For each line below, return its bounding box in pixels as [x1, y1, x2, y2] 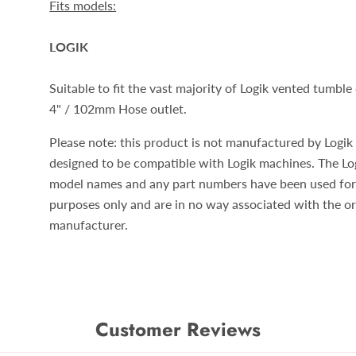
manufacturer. [49, 217, 129, 232]
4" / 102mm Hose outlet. [49, 101, 188, 116]
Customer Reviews [95, 315, 261, 343]
